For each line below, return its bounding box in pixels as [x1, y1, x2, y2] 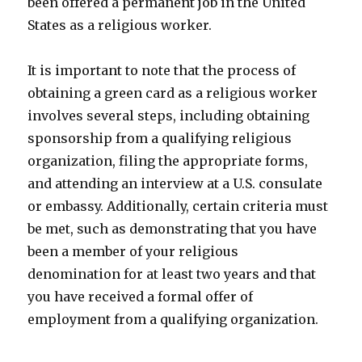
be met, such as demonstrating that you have [27, 221, 318, 237]
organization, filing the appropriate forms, [27, 153, 309, 169]
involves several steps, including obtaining [27, 107, 310, 124]
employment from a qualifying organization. [27, 311, 319, 327]
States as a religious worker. [27, 17, 213, 33]
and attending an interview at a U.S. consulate [27, 175, 323, 192]
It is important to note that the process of [27, 62, 297, 78]
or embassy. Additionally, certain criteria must [27, 198, 329, 214]
